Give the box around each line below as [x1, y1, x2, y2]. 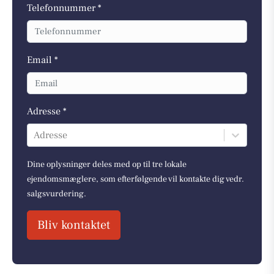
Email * [27, 53, 58, 66]
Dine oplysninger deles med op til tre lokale [27, 159, 187, 171]
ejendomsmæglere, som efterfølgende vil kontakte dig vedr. [27, 174, 244, 185]
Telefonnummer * [27, 2, 102, 15]
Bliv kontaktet [37, 217, 110, 234]
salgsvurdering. [27, 188, 86, 200]
